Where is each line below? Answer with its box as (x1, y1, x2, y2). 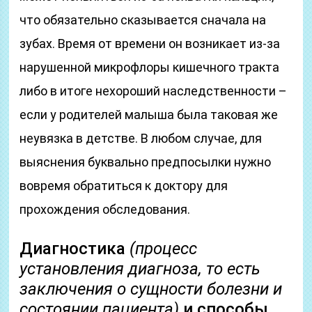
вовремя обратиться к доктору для (19, 178, 228, 193)
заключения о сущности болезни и (19, 279, 283, 299)
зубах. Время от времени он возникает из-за (19, 36, 281, 51)
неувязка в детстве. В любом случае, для (19, 131, 263, 146)
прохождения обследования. (19, 202, 191, 217)
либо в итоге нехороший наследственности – (19, 84, 288, 98)
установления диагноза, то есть (19, 259, 261, 279)
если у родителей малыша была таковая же (19, 107, 279, 122)
